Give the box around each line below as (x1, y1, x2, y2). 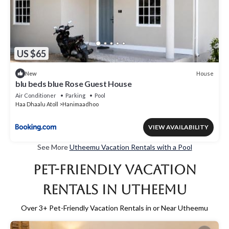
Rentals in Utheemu (42, 182, 187, 198)
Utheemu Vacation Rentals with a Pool (69, 143, 192, 152)
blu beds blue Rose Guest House (15, 79, 132, 89)
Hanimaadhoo (62, 101, 99, 108)
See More (37, 143, 70, 152)
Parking (65, 92, 85, 99)
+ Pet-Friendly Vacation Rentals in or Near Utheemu (43, 203, 208, 213)
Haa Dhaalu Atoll (15, 101, 58, 108)
